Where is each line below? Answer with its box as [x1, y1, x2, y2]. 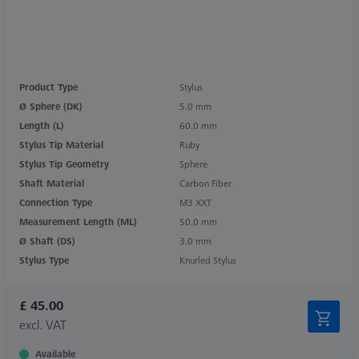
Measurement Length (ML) [19, 214, 137, 228]
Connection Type [19, 195, 92, 209]
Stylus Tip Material [19, 137, 103, 151]
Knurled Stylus [179, 252, 236, 267]
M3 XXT [179, 195, 212, 209]
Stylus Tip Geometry [19, 156, 109, 171]
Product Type [19, 79, 78, 94]
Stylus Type [19, 252, 69, 267]
